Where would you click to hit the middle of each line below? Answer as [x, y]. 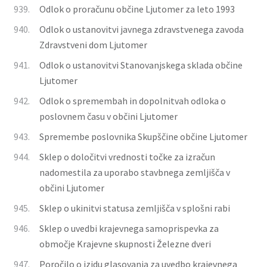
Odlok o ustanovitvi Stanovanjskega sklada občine [141, 65]
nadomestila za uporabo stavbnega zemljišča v [135, 172]
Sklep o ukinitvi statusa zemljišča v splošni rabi [135, 208]
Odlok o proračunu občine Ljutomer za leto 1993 [137, 9]
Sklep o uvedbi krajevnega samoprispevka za [129, 228]
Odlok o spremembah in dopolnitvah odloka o [133, 101]
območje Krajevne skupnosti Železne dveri [125, 244]
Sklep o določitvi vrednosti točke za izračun [127, 157]
